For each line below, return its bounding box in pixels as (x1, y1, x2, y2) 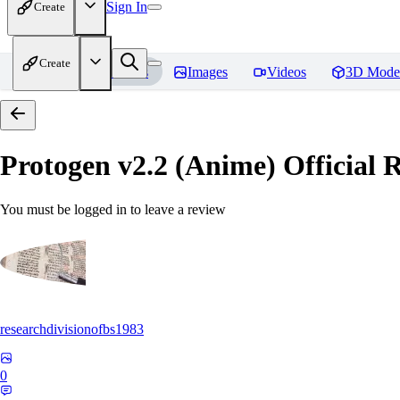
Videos (267, 64, 306, 79)
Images (187, 64, 228, 79)
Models (106, 64, 148, 79)
